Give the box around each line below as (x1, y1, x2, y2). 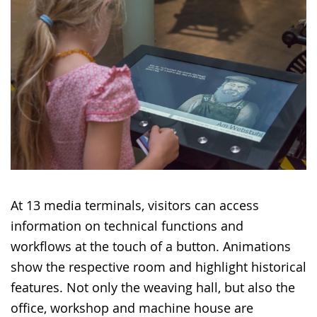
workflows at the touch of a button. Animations (11, 237, 291, 255)
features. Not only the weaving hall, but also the (11, 278, 295, 296)
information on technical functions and (11, 217, 243, 234)
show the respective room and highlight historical (11, 258, 306, 275)
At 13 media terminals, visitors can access (11, 196, 259, 214)
